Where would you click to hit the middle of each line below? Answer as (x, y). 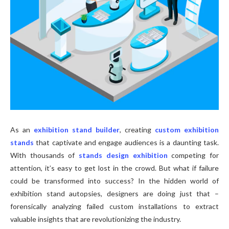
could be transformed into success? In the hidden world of (114, 181)
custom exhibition (187, 130)
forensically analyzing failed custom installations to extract (114, 207)
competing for (193, 155)
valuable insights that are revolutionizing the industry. (96, 219)
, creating (137, 130)
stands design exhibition (123, 155)
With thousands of (45, 155)
